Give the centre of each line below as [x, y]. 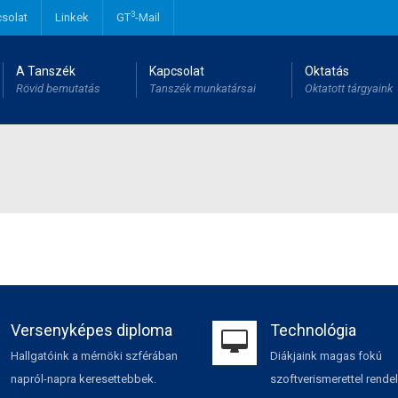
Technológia [313, 330]
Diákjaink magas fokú [326, 356]
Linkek [72, 17]
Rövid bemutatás [58, 88]
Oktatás [327, 71]
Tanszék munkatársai [203, 88]
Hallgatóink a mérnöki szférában [94, 356]
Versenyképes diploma [91, 330]
